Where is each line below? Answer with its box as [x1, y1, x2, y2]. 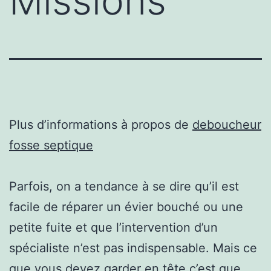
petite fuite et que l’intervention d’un [9, 220, 218, 235]
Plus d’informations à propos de [9, 117, 192, 132]
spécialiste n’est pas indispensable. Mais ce [9, 240, 257, 255]
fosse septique [9, 137, 93, 152]
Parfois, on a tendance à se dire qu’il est [9, 178, 239, 194]
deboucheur [192, 117, 261, 132]
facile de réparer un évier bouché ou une [9, 199, 243, 214]
